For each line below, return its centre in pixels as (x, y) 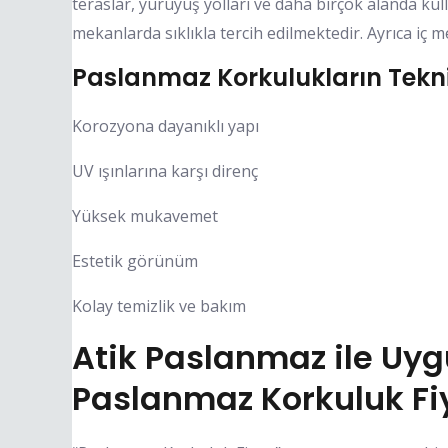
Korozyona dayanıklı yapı (165, 125)
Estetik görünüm (135, 260)
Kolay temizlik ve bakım (159, 305)
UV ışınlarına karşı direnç (165, 170)
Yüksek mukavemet (145, 215)
